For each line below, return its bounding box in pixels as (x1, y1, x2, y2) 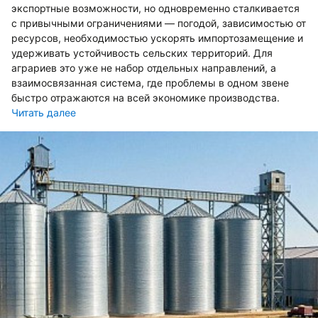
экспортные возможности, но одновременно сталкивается (11, 2, 300, 14)
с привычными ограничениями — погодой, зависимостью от (11, 17, 306, 29)
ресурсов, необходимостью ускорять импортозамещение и (11, 32, 303, 44)
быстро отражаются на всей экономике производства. (11, 92, 280, 104)
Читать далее (11, 106, 76, 119)
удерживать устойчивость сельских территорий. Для (11, 47, 273, 59)
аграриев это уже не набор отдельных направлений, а (11, 62, 276, 74)
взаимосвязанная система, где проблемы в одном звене (11, 77, 289, 89)
